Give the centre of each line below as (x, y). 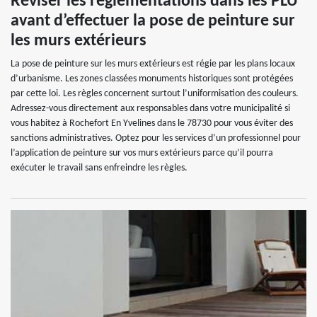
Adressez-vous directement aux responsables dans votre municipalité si (150, 109)
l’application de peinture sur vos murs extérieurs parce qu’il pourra (142, 153)
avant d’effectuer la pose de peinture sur (153, 21)
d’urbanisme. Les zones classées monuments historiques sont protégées (152, 79)
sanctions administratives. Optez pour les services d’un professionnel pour (156, 138)
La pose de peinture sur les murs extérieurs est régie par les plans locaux (153, 64)
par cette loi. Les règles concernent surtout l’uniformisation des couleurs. (155, 94)
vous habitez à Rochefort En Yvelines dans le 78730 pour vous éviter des (152, 123)
